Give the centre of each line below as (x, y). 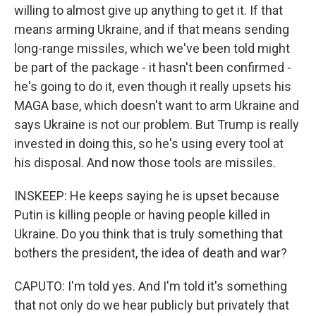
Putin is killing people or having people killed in (142, 215)
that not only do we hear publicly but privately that (152, 305)
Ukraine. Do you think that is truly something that (148, 234)
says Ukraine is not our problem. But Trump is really (157, 124)
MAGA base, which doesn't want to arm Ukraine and (157, 105)
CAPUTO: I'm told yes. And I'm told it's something (151, 286)
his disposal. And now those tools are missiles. (145, 163)
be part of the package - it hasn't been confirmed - (153, 67)
